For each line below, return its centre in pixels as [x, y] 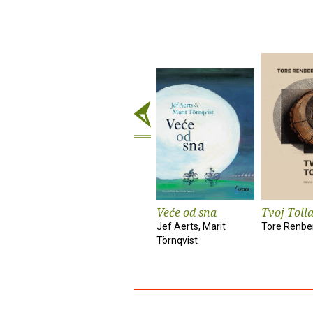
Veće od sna [187, 212]
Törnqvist [177, 240]
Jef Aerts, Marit [191, 226]
